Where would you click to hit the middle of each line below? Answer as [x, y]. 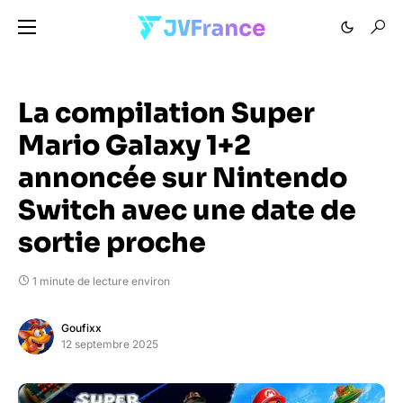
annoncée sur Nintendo [183, 178]
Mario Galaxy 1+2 [134, 146]
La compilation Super [166, 113]
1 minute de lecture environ [101, 281]
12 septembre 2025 [110, 344]
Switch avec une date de [187, 210]
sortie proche [112, 243]
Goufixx [81, 328]
